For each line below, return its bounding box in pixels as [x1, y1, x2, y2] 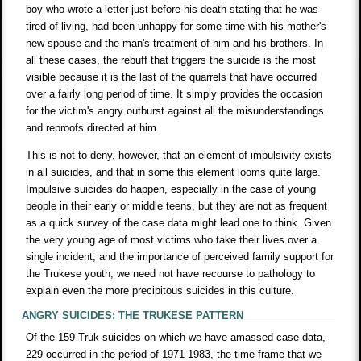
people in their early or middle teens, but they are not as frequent [26, 200, 328, 213]
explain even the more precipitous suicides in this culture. [26, 284, 295, 297]
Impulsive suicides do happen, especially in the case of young [26, 183, 317, 196]
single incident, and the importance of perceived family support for [26, 251, 334, 263]
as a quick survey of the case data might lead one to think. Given [26, 217, 332, 230]
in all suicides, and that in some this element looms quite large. [26, 166, 322, 179]
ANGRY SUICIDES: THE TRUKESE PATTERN [22, 309, 244, 322]
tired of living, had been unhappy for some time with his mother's [26, 20, 327, 33]
